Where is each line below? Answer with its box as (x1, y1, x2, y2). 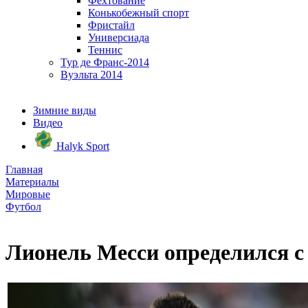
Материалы (5, 176, 59, 188)
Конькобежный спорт (88, 7, 189, 19)
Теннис (88, 44, 122, 56)
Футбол (5, 201, 41, 212)
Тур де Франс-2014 (60, 56, 149, 68)
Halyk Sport (54, 140, 109, 152)
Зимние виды (33, 104, 96, 116)
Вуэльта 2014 (60, 69, 122, 80)
